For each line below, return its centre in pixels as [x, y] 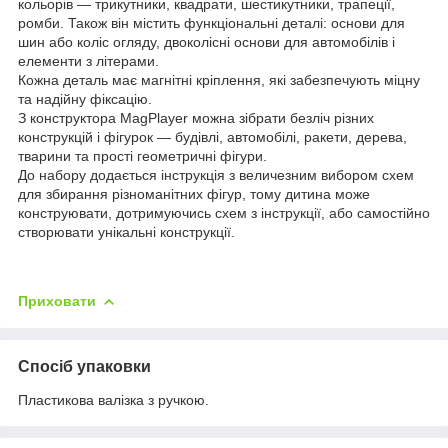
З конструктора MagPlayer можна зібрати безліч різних [196, 117]
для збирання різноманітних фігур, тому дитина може [194, 193]
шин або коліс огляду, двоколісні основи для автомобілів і [206, 41]
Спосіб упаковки [84, 366]
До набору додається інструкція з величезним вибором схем [216, 174]
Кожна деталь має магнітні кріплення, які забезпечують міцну [219, 79]
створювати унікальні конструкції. [126, 231]
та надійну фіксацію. [85, 98]
